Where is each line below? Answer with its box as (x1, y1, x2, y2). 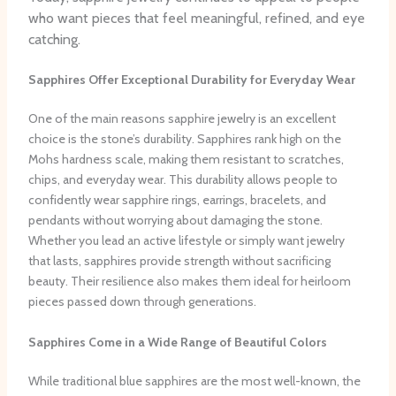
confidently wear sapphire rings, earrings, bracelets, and (27, 192, 326, 209)
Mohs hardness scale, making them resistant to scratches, (27, 151, 344, 168)
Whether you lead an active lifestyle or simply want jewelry (27, 232, 345, 249)
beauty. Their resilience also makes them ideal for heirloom (27, 273, 351, 290)
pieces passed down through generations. (27, 293, 256, 310)
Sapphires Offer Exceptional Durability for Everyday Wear (27, 72, 355, 88)
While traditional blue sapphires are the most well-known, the (27, 372, 361, 389)
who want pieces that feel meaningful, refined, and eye (27, 9, 365, 27)
